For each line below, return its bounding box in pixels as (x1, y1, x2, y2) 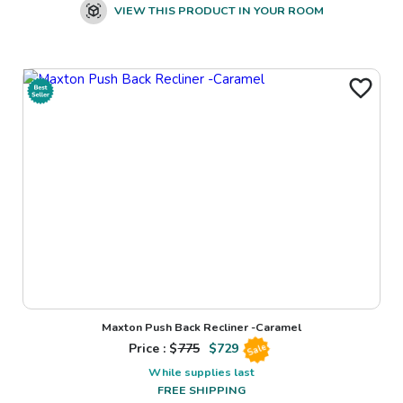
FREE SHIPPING (157, 382, 246, 399)
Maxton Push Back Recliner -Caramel (102, 319, 301, 336)
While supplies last (148, 364, 255, 381)
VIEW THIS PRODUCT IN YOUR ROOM (113, 2, 324, 18)
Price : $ (128, 340, 178, 358)
